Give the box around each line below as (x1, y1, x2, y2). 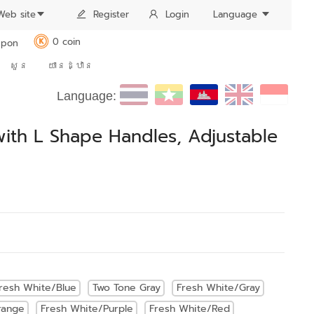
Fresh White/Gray (176, 280, 260, 296)
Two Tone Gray (92, 280, 161, 296)
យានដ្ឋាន (48, 59, 93, 72)
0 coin (52, 35, 81, 48)
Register (93, 8, 129, 21)
